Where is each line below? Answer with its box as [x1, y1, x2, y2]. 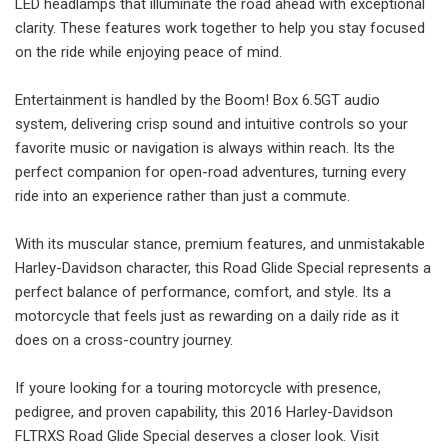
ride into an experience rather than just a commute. [15, 186, 350, 205]
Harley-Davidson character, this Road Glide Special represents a [15, 258, 431, 277]
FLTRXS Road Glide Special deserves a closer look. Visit [15, 426, 379, 445]
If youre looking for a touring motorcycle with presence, [15, 378, 381, 397]
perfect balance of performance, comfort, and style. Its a [15, 282, 391, 301]
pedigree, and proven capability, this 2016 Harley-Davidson [15, 402, 393, 421]
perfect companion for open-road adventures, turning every [15, 162, 406, 181]
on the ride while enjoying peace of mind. [15, 42, 282, 61]
